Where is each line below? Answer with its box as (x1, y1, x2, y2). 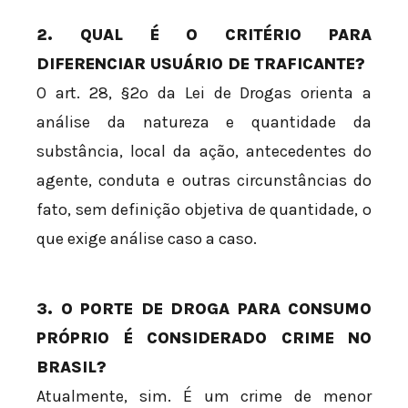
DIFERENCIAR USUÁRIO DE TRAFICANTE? (36, 54, 365, 75)
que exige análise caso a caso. (36, 229, 257, 250)
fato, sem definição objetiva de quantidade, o (36, 199, 372, 220)
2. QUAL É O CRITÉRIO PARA (36, 25, 372, 46)
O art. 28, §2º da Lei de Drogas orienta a (36, 83, 372, 104)
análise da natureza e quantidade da (36, 112, 372, 133)
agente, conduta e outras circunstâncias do (36, 170, 372, 191)
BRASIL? (36, 357, 107, 378)
